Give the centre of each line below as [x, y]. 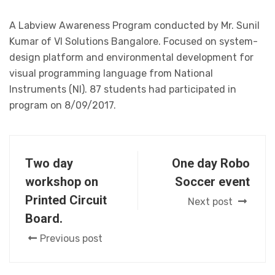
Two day [49, 164]
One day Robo [211, 164]
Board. [44, 219]
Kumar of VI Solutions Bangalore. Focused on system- [134, 42]
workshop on [62, 182]
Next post [211, 202]
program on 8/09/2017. [63, 106]
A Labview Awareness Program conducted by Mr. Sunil [134, 26]
